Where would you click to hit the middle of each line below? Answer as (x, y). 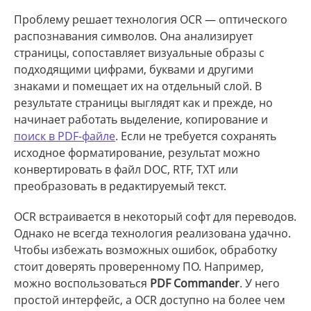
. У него (260, 283)
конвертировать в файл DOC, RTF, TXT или (126, 169)
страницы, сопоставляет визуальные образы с (139, 53)
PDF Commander (195, 283)
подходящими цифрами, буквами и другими (134, 69)
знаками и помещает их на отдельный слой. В (138, 86)
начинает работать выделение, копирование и (141, 119)
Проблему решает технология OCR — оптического (151, 19)
